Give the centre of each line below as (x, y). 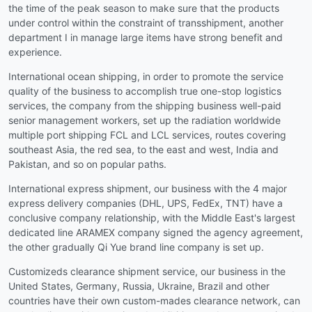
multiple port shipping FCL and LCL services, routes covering (147, 134)
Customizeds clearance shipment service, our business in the (147, 271)
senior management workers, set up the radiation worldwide (145, 120)
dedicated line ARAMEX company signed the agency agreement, (156, 232)
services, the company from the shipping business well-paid (145, 105)
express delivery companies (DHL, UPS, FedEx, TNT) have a (146, 203)
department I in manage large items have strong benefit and (146, 37)
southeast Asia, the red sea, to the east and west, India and (143, 149)
